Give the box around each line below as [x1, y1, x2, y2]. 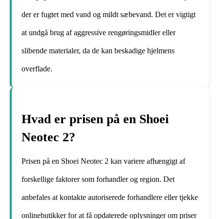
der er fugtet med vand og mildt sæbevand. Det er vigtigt [22, 10, 196, 19]
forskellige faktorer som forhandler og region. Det [22, 175, 175, 184]
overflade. [22, 65, 52, 73]
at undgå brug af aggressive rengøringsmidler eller [22, 28, 175, 37]
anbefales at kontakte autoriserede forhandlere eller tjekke [22, 193, 198, 202]
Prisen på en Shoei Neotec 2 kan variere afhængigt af [22, 157, 185, 166]
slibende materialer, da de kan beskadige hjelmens [22, 46, 175, 55]
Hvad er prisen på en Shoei [22, 111, 169, 126]
